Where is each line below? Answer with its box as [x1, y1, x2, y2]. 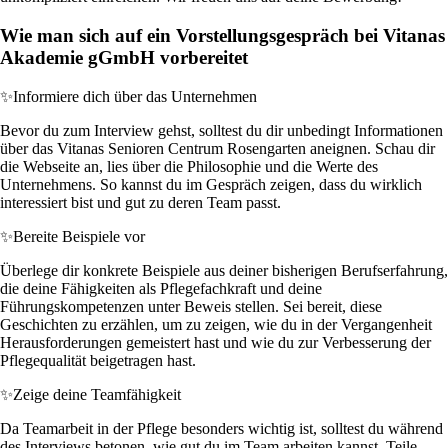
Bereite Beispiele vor [13, 227, 145, 245]
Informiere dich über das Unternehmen [13, 87, 257, 105]
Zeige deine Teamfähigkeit [13, 385, 181, 403]
